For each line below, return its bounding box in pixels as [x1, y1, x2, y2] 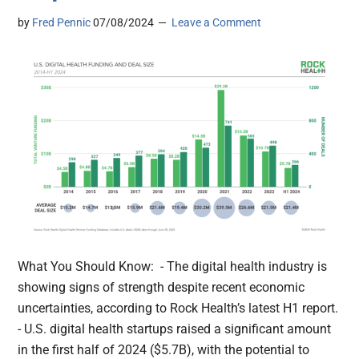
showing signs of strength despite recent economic [18, 280, 305, 296]
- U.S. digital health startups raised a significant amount [18, 321, 332, 337]
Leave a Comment [171, 16, 262, 30]
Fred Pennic [32, 16, 91, 30]
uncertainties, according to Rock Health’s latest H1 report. [18, 301, 339, 317]
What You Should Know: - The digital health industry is [18, 259, 328, 275]
